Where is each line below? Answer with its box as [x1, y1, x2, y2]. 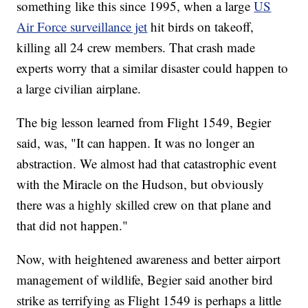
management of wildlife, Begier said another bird [16, 271, 274, 289]
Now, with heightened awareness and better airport [16, 250, 281, 268]
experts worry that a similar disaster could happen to [16, 59, 289, 77]
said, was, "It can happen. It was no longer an [16, 134, 256, 152]
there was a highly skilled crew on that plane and [16, 196, 272, 214]
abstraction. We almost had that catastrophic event [16, 155, 277, 173]
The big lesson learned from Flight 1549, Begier [16, 113, 272, 131]
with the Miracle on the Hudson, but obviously [16, 175, 265, 193]
